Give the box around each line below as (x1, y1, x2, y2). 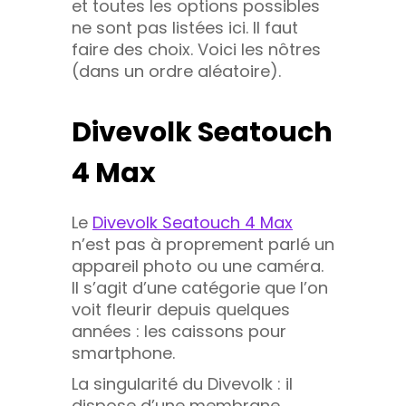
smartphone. (72, 341, 175, 364)
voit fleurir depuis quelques (72, 297, 290, 321)
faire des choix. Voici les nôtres (72, 37, 321, 61)
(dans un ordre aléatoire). (72, 59, 281, 82)
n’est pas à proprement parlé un (72, 232, 334, 256)
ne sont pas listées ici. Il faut (72, 15, 298, 39)
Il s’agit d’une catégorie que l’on (72, 275, 328, 299)
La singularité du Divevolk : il (72, 372, 293, 395)
